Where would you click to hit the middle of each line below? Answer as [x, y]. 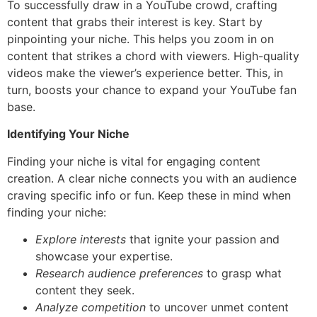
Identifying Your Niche [68, 134]
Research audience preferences [119, 273]
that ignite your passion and [203, 239]
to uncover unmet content [217, 307]
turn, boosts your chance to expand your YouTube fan [152, 90]
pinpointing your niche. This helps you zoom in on [140, 39]
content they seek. [85, 290]
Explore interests [81, 239]
